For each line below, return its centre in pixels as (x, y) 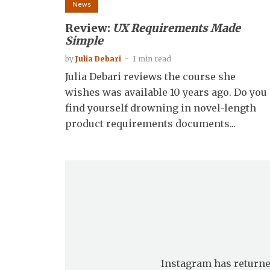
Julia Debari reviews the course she (150, 76)
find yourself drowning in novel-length (161, 108)
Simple (84, 40)
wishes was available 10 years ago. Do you (166, 92)
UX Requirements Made (177, 28)
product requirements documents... (150, 123)
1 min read (152, 58)
